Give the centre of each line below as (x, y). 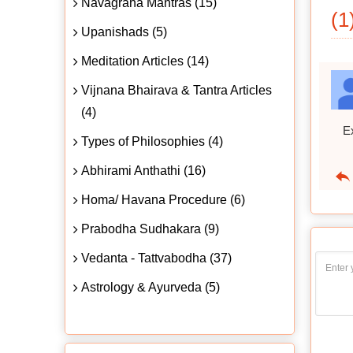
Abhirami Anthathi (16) (143, 170)
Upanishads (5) (124, 32)
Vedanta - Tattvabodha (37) (156, 258)
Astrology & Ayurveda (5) (150, 287)
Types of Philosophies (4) (152, 141)
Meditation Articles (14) (145, 61)
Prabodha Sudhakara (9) (150, 229)
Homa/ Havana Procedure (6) (163, 199)
